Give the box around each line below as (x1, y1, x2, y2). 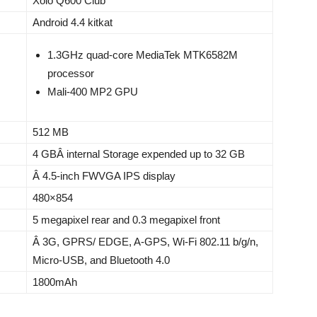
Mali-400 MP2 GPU (47, 86, 138, 98)
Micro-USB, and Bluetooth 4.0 (33, 254, 170, 266)
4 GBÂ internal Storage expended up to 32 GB (33, 148, 245, 160)
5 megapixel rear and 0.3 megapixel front (33, 214, 220, 226)
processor (47, 67, 94, 79)
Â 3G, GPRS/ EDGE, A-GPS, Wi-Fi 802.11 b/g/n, (33, 236, 258, 248)
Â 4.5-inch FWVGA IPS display (33, 170, 175, 182)
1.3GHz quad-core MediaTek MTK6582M (47, 49, 238, 61)
